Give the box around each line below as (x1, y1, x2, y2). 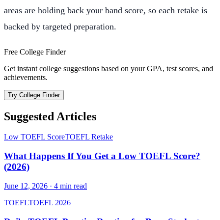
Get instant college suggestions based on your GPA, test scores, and (4, 64, 213, 73)
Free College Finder (4, 47, 66, 56)
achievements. (4, 73, 48, 82)
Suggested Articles (4, 110, 96, 123)
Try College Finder (8, 91, 60, 99)
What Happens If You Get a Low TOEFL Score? (4, 151, 200, 162)
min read (58, 181, 87, 190)
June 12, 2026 (4, 181, 48, 190)
